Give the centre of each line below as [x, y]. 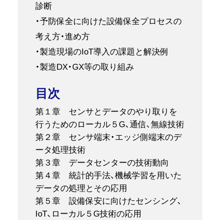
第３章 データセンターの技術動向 [102, 163]
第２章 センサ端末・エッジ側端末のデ [108, 137]
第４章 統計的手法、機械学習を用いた [108, 175]
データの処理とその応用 [81, 188]
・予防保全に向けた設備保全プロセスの [108, 21]
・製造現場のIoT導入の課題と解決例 [102, 52]
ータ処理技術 [60, 150]
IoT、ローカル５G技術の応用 [88, 214]
